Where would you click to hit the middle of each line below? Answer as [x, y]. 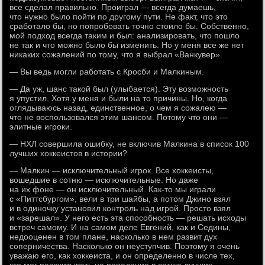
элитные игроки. [41, 127]
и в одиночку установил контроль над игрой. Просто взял [120, 208]
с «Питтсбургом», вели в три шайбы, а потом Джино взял [120, 199]
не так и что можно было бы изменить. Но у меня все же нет [127, 45]
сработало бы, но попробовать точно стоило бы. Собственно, [130, 26]
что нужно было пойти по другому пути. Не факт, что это [119, 17]
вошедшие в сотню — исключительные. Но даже [104, 180]
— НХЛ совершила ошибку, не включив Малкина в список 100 [130, 144]
